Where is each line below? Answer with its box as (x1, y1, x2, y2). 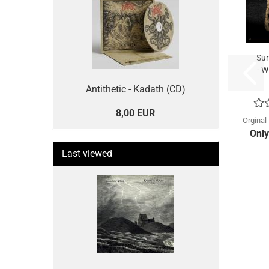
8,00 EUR (116, 107, 156, 119)
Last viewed (62, 148, 112, 159)
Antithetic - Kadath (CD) (85, 83, 186, 95)
